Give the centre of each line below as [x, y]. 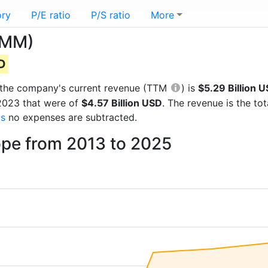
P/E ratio [51, 15]
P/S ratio [111, 15]
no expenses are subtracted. [71, 117]
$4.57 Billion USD [122, 103]
